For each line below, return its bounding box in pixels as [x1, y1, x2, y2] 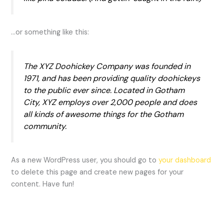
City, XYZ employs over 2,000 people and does [23, 97, 197, 107]
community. [23, 121, 67, 131]
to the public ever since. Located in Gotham [23, 85, 185, 95]
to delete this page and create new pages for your [11, 167, 184, 177]
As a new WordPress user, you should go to [11, 155, 159, 165]
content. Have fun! [11, 179, 74, 189]
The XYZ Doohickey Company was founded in [23, 61, 191, 71]
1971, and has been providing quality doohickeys [23, 73, 200, 83]
